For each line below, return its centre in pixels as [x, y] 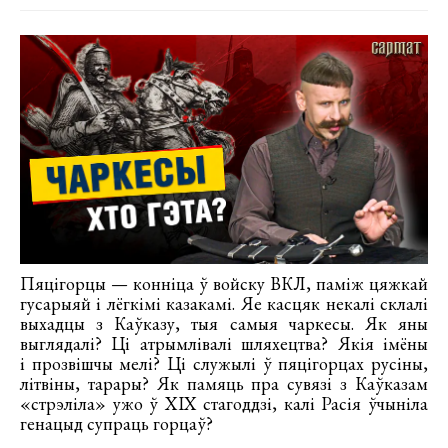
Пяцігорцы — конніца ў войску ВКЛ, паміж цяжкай [224, 284]
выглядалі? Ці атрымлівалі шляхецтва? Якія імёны [224, 344]
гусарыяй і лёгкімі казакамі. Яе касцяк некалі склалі [224, 304]
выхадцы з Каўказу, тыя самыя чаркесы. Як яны [224, 324]
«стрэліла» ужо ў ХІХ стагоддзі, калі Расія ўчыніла [224, 404]
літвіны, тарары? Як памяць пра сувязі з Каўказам [224, 384]
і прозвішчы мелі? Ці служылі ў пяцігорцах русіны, [224, 364]
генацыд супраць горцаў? [116, 424]
